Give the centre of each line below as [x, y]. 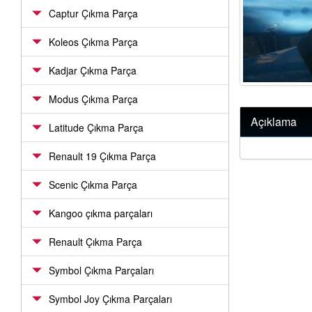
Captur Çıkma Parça [93, 13]
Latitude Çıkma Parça [96, 127]
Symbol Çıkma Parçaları [101, 270]
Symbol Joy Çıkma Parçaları [110, 299]
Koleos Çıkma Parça [93, 42]
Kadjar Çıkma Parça [93, 70]
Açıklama [273, 122]
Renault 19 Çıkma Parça [102, 156]
